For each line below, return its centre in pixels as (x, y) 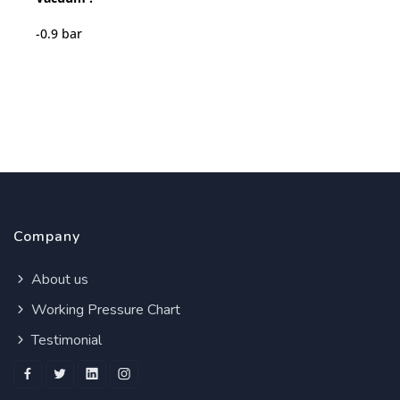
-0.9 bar (59, 34)
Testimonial (65, 341)
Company (47, 237)
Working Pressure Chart (104, 310)
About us (58, 280)
